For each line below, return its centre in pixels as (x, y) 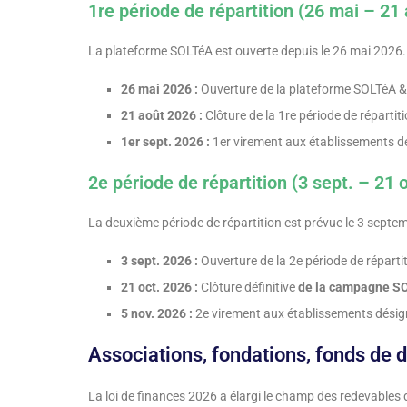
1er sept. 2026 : (165, 142)
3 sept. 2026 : (159, 261)
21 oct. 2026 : (159, 288)
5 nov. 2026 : (157, 314)
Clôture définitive (248, 288)
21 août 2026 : (162, 116)
